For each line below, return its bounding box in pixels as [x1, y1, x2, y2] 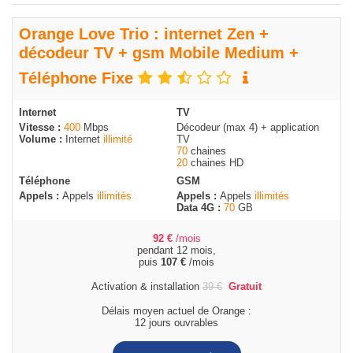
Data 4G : [176, 202, 224, 214]
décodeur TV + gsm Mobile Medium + [19, 44, 299, 62]
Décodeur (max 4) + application [176, 121, 319, 134]
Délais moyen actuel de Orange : [102, 305, 251, 318]
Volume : [19, 133, 65, 146]
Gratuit [229, 281, 262, 293]
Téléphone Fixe [19, 69, 138, 87]
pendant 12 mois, [137, 244, 216, 257]
